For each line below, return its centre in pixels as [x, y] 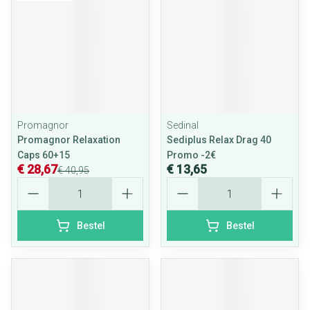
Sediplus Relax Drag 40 [219, 140]
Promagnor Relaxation [69, 140]
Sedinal [183, 125]
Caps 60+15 [44, 155]
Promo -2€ [191, 155]
